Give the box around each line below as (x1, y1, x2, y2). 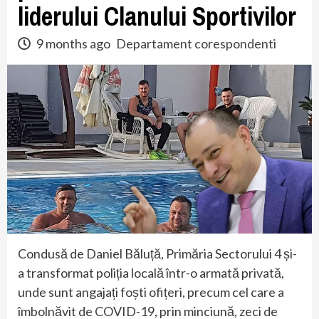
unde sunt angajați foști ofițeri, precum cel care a (18, 283, 284, 300)
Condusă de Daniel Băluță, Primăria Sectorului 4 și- (18, 245, 297, 261)
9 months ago (34, 36, 113, 51)
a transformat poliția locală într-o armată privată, (18, 264, 284, 281)
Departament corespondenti (116, 36, 276, 51)
